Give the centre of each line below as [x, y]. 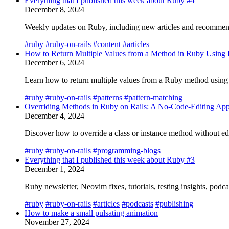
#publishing [174, 203]
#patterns [108, 97]
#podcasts [138, 203]
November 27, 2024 [57, 222]
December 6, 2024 [54, 62]
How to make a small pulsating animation [91, 213]
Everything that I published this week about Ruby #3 [110, 159]
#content [107, 44]
